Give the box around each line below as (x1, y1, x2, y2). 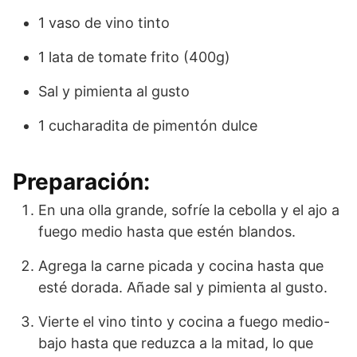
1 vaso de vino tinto (38, 14, 170, 31)
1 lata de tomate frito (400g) (38, 48, 230, 65)
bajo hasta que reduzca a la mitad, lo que (38, 334, 313, 351)
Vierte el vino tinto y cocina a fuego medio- (38, 312, 330, 330)
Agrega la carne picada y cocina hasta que (38, 257, 324, 274)
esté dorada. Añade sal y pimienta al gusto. (38, 278, 328, 296)
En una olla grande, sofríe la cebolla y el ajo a (38, 201, 339, 218)
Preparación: (13, 167, 150, 195)
